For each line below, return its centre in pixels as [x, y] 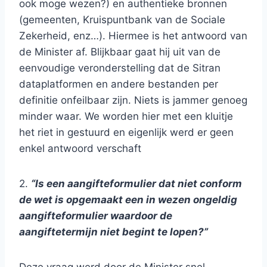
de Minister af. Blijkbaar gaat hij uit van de [120, 52]
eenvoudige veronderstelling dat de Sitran [120, 68]
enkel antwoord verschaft [80, 148]
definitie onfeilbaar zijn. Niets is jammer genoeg [133, 100]
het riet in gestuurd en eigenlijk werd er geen [126, 132]
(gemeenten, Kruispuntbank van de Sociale [122, 20]
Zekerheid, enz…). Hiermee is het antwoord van [133, 36]
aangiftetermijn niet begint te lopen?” [114, 232]
